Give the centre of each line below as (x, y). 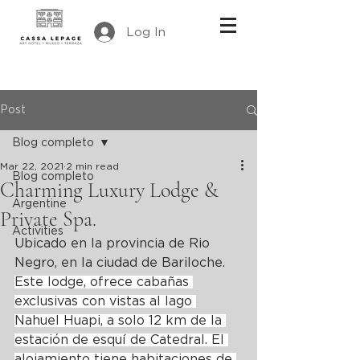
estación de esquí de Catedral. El (121, 340)
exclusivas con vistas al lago (105, 301)
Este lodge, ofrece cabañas (104, 282)
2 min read (92, 166)
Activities (38, 231)
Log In (146, 32)
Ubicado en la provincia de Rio (114, 243)
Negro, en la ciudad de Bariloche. (122, 263)
